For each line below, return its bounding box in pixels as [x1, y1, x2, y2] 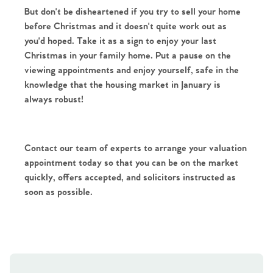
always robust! [24, 93, 83, 105]
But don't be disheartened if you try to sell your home [24, 5, 241, 18]
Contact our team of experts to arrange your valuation [24, 142, 247, 154]
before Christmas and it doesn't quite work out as [24, 20, 227, 32]
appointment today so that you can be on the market [24, 157, 238, 169]
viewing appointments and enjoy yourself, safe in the [24, 64, 239, 76]
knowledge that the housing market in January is [24, 79, 221, 91]
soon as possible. [24, 186, 93, 198]
